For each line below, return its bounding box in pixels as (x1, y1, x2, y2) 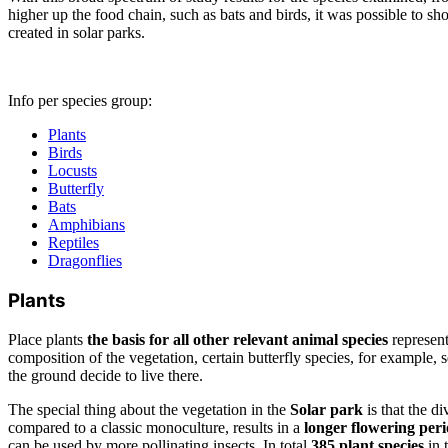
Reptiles (48, 234, 99, 252)
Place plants (8, 330, 87, 348)
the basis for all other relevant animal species (87, 330, 388, 348)
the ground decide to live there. (8, 366, 203, 384)
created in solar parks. (8, 24, 145, 42)
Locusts (48, 162, 97, 180)
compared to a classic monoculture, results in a (8, 418, 304, 436)
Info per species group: (8, 92, 152, 110)
